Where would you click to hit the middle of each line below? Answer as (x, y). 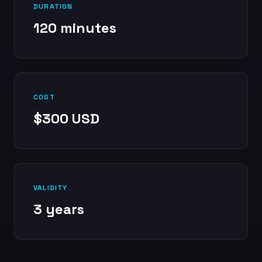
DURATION (53, 6)
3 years (59, 209)
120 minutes (75, 28)
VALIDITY (51, 188)
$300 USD (66, 118)
